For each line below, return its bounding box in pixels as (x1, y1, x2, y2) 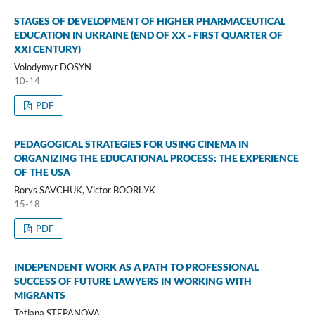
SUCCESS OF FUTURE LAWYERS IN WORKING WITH (13, 274, 252, 287)
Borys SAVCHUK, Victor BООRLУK (13, 184, 155, 195)
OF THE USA (13, 165, 70, 178)
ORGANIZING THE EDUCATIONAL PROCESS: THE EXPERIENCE (13, 151, 299, 164)
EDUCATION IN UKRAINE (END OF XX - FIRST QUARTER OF (13, 28, 283, 41)
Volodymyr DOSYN (13, 60, 91, 72)
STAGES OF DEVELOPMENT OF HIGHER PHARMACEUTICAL (13, 14, 285, 27)
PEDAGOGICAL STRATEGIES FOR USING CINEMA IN (13, 137, 249, 150)
